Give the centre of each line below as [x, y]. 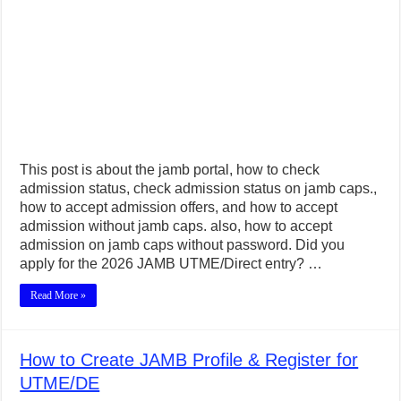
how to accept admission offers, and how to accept [179, 207]
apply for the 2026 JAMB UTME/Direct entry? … [171, 263]
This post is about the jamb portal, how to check [170, 169]
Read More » [59, 295]
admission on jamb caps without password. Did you [183, 244]
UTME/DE [60, 383]
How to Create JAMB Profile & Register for [189, 359]
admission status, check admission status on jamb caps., [199, 188]
